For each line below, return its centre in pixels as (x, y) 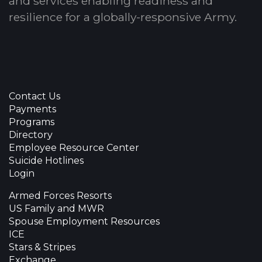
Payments (32, 109)
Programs (32, 122)
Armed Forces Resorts (60, 195)
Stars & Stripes (42, 247)
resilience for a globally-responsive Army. (123, 17)
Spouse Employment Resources (84, 221)
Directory (31, 135)
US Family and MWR (56, 208)
